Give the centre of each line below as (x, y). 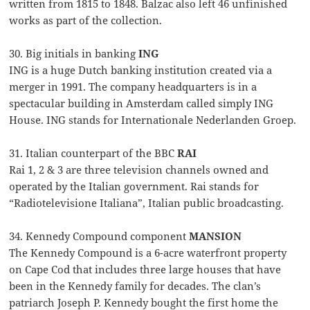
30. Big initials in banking (74, 54)
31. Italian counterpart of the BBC (93, 153)
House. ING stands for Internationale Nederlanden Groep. (153, 120)
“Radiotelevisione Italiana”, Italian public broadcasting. (147, 203)
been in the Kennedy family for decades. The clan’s (135, 286)
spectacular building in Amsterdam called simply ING (142, 103)
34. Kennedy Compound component (99, 236)
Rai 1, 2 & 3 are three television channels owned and (139, 170)
